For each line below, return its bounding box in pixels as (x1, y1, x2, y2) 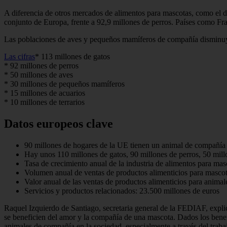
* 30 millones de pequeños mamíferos (4, 80, 125, 89)
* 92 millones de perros (4, 61, 79, 70)
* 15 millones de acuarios (4, 89, 85, 98)
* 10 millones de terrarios (4, 98, 85, 107)
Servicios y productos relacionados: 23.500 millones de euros (24, 186, 219, 196)
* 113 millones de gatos (35, 52, 110, 61)
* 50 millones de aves (4, 70, 73, 80)
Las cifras (4, 52, 35, 61)
